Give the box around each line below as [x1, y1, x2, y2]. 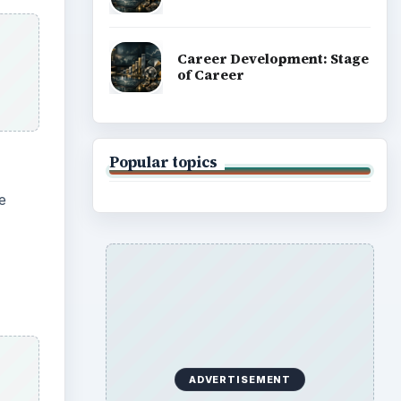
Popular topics [108, 151, 218, 172]
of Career [176, 65, 244, 85]
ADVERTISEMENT [188, 372, 292, 386]
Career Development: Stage [176, 49, 369, 69]
